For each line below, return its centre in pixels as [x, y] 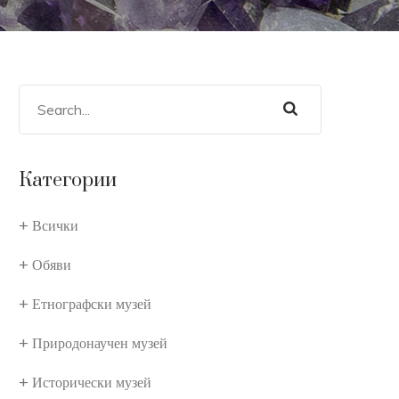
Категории [68, 180]
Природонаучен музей [100, 343]
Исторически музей [92, 382]
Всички [55, 225]
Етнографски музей [92, 304]
